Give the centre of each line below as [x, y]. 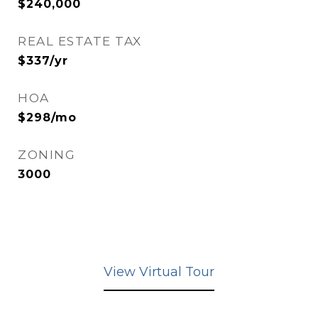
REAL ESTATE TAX [80, 41]
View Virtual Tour [159, 272]
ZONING [46, 155]
